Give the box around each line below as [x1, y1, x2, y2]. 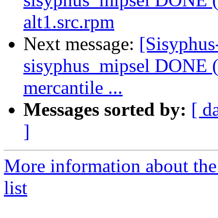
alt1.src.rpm [23, 11, 114, 33]
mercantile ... [23, 77, 123, 98]
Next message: [23, 33, 139, 54]
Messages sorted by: [23, 99, 186, 120]
